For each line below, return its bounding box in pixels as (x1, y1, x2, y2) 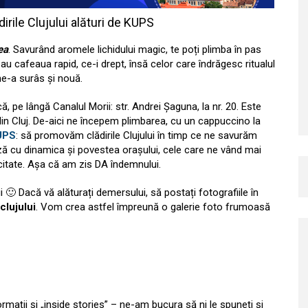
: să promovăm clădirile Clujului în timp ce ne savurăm (16, 129, 257, 142)
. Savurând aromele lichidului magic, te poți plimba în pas (8, 43, 261, 56)
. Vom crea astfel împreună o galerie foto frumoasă (36, 201, 270, 214)
